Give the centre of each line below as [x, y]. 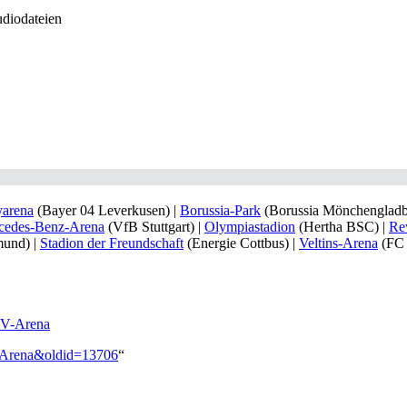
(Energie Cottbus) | [241, 243]
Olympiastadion [250, 227]
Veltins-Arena [338, 243]
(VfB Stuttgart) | [154, 227]
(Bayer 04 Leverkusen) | [107, 210]
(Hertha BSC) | [342, 227]
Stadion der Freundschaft [112, 243]
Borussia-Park [220, 210]
